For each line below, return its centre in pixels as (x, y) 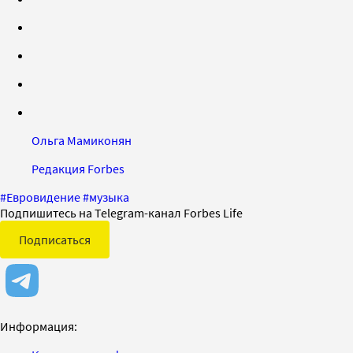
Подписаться (55, 239)
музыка (109, 197)
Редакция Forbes (78, 168)
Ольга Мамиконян (82, 140)
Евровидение (43, 197)
